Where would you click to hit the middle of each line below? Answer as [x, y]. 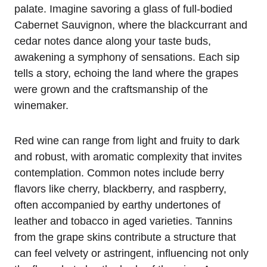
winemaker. [41, 105]
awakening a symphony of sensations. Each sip [127, 57]
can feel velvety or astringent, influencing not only [131, 253]
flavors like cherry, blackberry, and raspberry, [120, 189]
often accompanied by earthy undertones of [117, 205]
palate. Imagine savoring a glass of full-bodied [123, 9]
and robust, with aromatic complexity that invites [128, 157]
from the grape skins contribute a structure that [125, 237]
